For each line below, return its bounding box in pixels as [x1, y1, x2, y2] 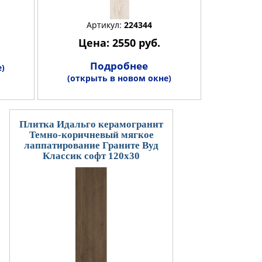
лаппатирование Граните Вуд [24, 139, 158, 151]
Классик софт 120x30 [43, 150, 140, 161]
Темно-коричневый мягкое [29, 129, 154, 140]
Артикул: [86, 19, 124, 30]
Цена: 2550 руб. [78, 35, 160, 50]
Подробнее [90, 58, 148, 73]
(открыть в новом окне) [67, 72, 171, 84]
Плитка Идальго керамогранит [19, 118, 163, 130]
